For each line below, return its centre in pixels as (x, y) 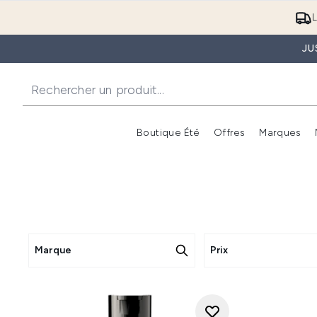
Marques (280, 133)
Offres (229, 133)
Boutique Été (168, 133)
